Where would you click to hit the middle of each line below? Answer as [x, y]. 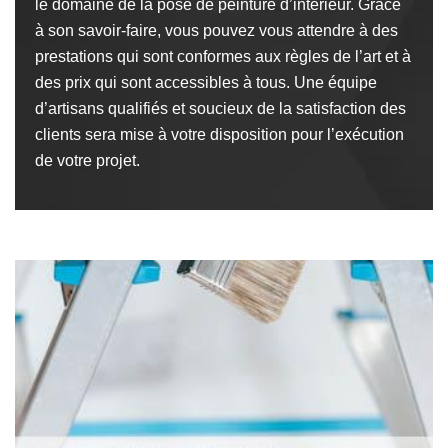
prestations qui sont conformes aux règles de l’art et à [223, 56]
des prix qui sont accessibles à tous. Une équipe [206, 82]
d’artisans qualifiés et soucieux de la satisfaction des [220, 108]
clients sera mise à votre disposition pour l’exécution [219, 134]
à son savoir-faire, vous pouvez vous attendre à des [216, 30]
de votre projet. [87, 160]
